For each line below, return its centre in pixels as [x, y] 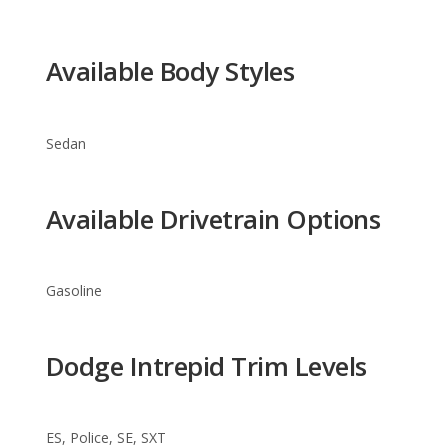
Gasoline [74, 200]
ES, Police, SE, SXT [106, 348]
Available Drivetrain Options [213, 128]
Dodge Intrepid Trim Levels [206, 275]
